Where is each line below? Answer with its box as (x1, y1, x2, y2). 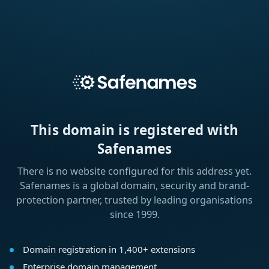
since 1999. (109, 208, 160, 222)
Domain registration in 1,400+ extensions (22, 243, 195, 256)
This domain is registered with (30, 121, 238, 140)
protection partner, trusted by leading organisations (16, 193, 253, 207)
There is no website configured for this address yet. (17, 165, 252, 178)
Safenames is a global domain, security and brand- (20, 179, 249, 193)
